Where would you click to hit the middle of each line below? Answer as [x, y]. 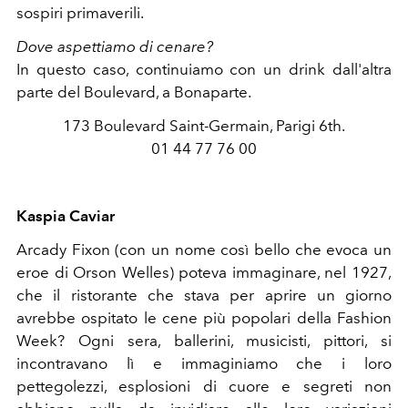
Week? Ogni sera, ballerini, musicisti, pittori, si [204, 340]
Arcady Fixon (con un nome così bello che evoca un [204, 249]
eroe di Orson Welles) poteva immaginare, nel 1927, [204, 272]
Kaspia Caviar [66, 215]
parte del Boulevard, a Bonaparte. [134, 92]
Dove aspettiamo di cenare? [115, 46]
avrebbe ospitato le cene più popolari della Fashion [204, 317]
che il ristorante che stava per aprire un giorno [204, 295]
